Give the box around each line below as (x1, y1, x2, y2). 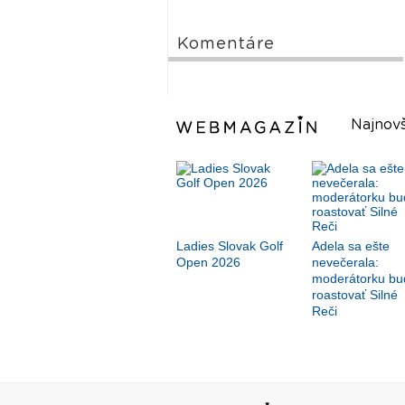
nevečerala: (311, 255, 379, 270)
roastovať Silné (311, 287, 398, 303)
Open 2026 (175, 255, 240, 270)
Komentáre (176, 36, 275, 53)
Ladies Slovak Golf (175, 239, 283, 254)
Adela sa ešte (311, 239, 390, 254)
